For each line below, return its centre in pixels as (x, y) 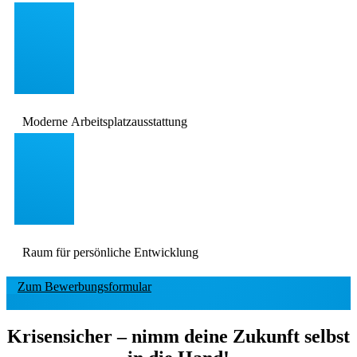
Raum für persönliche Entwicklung (110, 252)
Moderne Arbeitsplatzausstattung (105, 121)
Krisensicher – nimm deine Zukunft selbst (178, 336)
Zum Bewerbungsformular (84, 286)
